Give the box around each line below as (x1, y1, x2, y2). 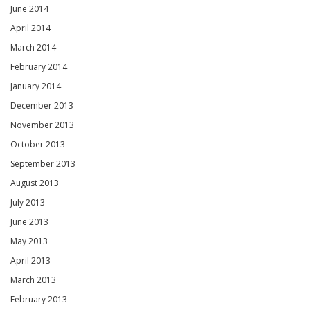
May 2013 (10, 235, 48, 248)
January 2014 (10, 80, 61, 93)
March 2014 (10, 42, 56, 54)
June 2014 (10, 3, 48, 15)
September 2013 (10, 158, 75, 170)
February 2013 (10, 293, 67, 306)
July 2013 (10, 197, 45, 209)
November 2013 (10, 119, 74, 131)
